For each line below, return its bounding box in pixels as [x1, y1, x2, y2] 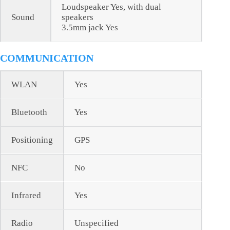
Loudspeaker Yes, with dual [62, 2, 161, 12]
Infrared [11, 190, 41, 201]
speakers [62, 12, 93, 23]
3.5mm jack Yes [62, 23, 118, 33]
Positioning [11, 135, 53, 145]
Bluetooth [11, 107, 47, 118]
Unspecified [74, 218, 119, 228]
